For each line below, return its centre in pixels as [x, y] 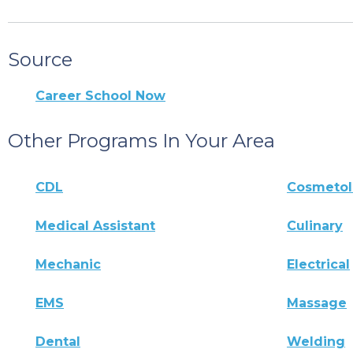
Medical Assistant [95, 226]
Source [40, 60]
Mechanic [68, 265]
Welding [316, 342]
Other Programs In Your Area [141, 141]
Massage [317, 303]
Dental [58, 342]
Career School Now [100, 96]
